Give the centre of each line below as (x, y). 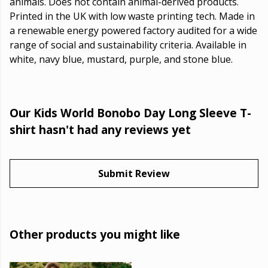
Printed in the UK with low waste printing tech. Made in (132, 16)
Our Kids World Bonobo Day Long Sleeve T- (130, 113)
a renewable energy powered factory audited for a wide (133, 31)
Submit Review (134, 174)
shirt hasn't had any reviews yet (100, 130)
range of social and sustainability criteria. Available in (128, 45)
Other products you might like (95, 234)
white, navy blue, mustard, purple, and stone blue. (121, 60)
